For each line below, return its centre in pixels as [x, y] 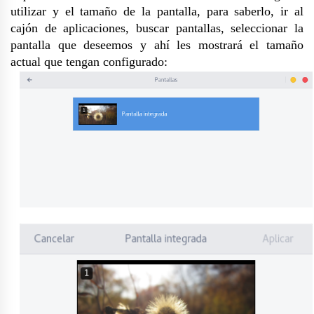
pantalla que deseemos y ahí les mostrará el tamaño [157, 45]
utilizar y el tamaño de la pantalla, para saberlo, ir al [157, 12]
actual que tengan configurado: [89, 62]
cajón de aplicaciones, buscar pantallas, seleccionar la [157, 28]
